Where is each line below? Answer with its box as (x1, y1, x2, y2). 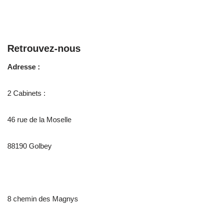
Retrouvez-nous (7, 43, 81, 54)
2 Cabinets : (7, 89, 45, 97)
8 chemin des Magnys (7, 195, 78, 203)
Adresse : (7, 63, 40, 71)
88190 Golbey (7, 142, 52, 150)
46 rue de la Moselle (7, 115, 71, 124)
